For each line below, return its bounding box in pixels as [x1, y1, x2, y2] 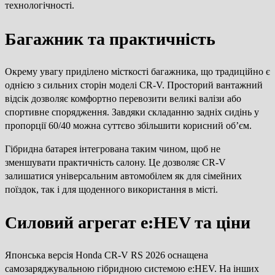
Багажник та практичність [5, 29, 215, 48]
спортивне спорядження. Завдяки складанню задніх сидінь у [5, 106, 259, 117]
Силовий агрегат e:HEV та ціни [5, 213, 250, 233]
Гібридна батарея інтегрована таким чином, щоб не [5, 143, 220, 154]
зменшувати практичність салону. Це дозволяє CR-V [5, 157, 226, 168]
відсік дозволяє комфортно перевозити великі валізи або [5, 93, 241, 104]
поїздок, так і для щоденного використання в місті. [5, 184, 218, 195]
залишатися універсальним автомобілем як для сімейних [5, 170, 242, 181]
